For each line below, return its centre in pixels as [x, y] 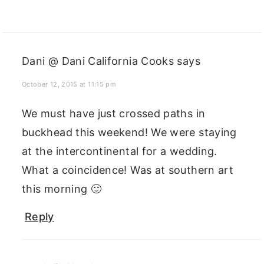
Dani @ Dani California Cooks [98, 61]
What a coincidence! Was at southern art [128, 170]
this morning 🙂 [62, 189]
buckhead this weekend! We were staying [129, 133]
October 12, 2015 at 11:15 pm [69, 85]
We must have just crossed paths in [114, 114]
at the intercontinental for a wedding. [120, 151]
